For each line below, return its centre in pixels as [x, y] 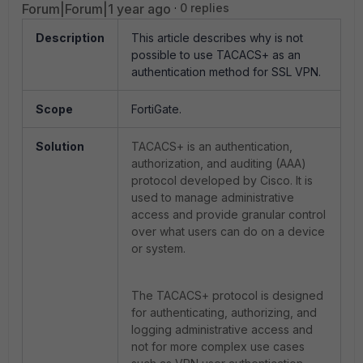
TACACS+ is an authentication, [212, 146]
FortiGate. [156, 109]
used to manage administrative [213, 197]
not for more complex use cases [218, 346]
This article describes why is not [217, 38]
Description [70, 38]
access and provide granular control [228, 214]
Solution [60, 146]
